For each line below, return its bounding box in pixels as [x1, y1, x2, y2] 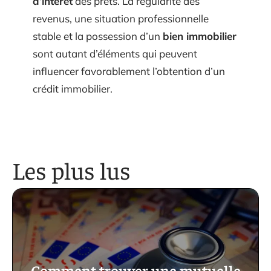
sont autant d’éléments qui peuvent [33, 47, 197, 60]
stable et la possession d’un [33, 29, 163, 42]
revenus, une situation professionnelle [33, 11, 209, 25]
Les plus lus [12, 154, 131, 185]
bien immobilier [163, 29, 237, 42]
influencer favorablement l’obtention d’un [33, 64, 225, 77]
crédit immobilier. [33, 82, 113, 95]
